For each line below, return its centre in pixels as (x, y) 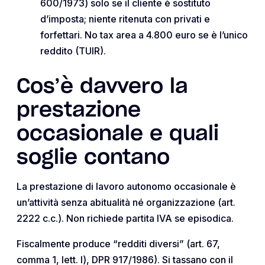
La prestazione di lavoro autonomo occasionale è (126, 186)
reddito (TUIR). (73, 51)
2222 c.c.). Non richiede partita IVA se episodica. (125, 218)
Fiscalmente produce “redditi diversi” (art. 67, (118, 243)
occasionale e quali (118, 134)
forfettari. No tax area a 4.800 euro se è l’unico (144, 35)
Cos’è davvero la (102, 87)
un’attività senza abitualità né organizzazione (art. (126, 202)
